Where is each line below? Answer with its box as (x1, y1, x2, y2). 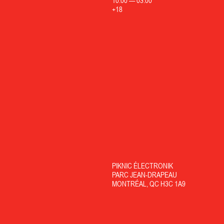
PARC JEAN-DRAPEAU (111, 170, 177, 179)
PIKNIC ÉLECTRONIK (111, 161, 173, 170)
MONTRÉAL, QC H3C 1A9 (111, 179, 185, 188)
